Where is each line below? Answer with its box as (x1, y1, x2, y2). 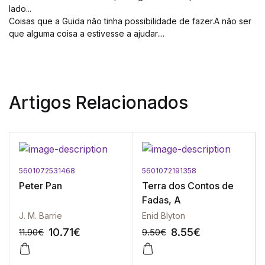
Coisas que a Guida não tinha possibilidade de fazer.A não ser (9, 16, 251, 26)
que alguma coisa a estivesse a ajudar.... (9, 28, 164, 38)
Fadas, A (142, 194, 181, 206)
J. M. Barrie (19, 211, 62, 221)
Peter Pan (19, 180, 62, 192)
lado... (9, 4, 31, 14)
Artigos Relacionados (9, 92, 188, 113)
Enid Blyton (142, 211, 185, 221)
